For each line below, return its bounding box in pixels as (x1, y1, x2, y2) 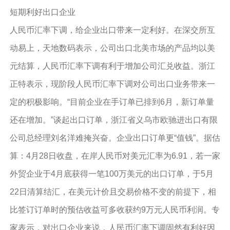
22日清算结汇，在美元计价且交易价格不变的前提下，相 (9, 187, 216, 196)
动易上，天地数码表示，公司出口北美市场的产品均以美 (9, 44, 215, 52)
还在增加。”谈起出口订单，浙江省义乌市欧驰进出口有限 (9, 116, 218, 124)
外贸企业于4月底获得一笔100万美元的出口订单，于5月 (9, 169, 214, 178)
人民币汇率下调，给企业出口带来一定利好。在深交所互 (9, 26, 215, 34)
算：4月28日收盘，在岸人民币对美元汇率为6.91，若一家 (9, 151, 220, 160)
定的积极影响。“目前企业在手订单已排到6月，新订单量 (9, 98, 214, 106)
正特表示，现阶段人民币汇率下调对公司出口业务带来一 (9, 80, 215, 88)
